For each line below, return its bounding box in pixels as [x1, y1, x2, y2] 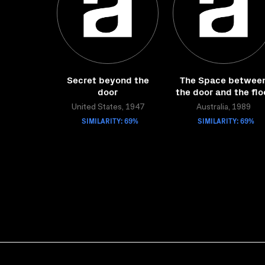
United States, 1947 [71, 104, 144, 112]
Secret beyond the [66, 73, 149, 86]
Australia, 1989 [196, 104, 251, 112]
